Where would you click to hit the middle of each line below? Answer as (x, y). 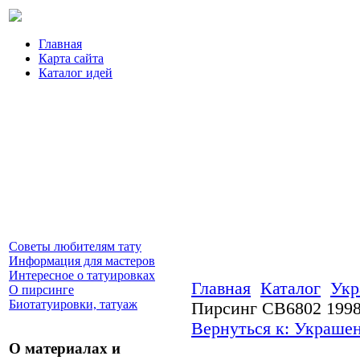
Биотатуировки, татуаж (73, 304)
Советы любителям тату (75, 246)
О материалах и (65, 348)
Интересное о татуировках (82, 275)
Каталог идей (76, 73)
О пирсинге (41, 290)
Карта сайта (71, 58)
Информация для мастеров (82, 261)
